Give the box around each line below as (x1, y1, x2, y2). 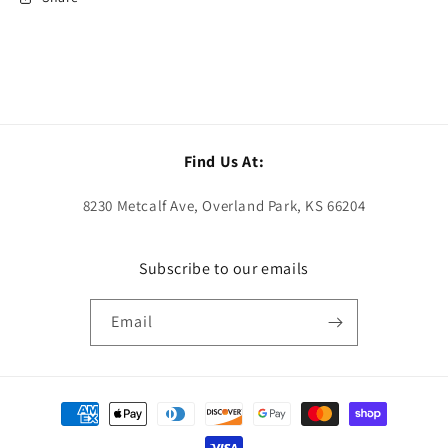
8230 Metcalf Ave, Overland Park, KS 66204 (82, 196, 366, 215)
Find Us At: (183, 151, 265, 172)
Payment (34, 395, 93, 414)
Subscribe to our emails (139, 258, 309, 279)
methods (34, 422, 93, 441)
